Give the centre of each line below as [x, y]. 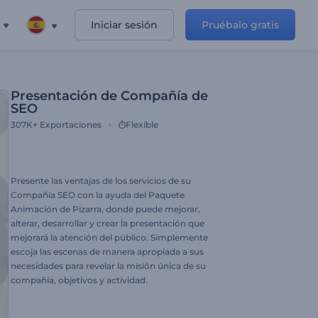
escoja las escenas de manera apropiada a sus [107, 252]
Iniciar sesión [124, 25]
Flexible [142, 125]
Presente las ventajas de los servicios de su [101, 181]
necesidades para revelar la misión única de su [108, 266]
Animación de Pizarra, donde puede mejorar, [105, 209]
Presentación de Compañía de [109, 96]
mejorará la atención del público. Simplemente [109, 237]
